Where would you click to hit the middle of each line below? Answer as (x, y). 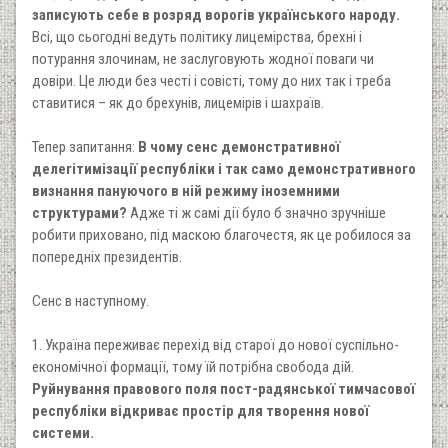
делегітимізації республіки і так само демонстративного (224, 168)
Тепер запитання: (85, 146)
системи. (63, 432)
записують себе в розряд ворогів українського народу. (216, 14)
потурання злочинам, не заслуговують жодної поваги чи (203, 58)
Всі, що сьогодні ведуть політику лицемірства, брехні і (197, 36)
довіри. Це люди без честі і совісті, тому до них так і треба (211, 80)
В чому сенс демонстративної (239, 146)
